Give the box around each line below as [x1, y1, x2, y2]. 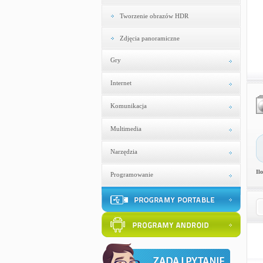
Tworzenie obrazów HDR [119, 12, 188, 19]
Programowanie [110, 171, 153, 178]
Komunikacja [110, 102, 147, 109]
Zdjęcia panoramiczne [119, 35, 180, 42]
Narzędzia [110, 148, 137, 155]
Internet [110, 79, 131, 86]
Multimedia [110, 125, 141, 132]
